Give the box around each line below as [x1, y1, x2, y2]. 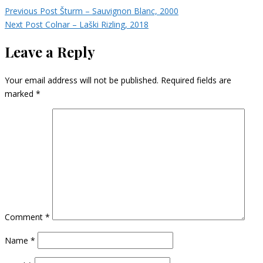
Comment [5, 211, 45, 222]
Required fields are [161, 74, 231, 86]
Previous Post [5, 5, 58, 16]
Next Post [5, 18, 43, 30]
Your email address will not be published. [5, 74, 159, 86]
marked [5, 87, 36, 99]
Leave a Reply [5, 42, 95, 61]
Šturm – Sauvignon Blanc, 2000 [60, 5, 178, 16]
